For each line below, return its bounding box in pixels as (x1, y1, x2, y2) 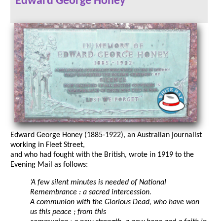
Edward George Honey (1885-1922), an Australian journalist (10, 131, 202, 140)
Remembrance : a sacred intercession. (30, 188, 151, 197)
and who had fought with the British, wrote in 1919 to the (10, 151, 194, 159)
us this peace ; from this (30, 208, 106, 217)
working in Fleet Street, (10, 141, 85, 149)
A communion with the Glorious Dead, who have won (30, 198, 199, 207)
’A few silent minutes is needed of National (30, 179, 166, 187)
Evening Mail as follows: (10, 161, 88, 169)
